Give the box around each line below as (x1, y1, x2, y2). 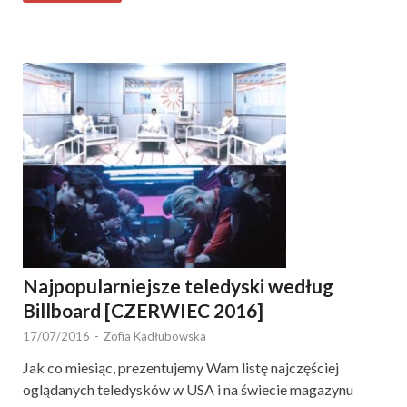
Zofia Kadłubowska (104, 329, 206, 344)
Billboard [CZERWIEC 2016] (23, 299, 263, 323)
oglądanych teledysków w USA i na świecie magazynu (23, 381, 353, 399)
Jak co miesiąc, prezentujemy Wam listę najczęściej (23, 359, 339, 377)
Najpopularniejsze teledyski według (23, 274, 333, 298)
